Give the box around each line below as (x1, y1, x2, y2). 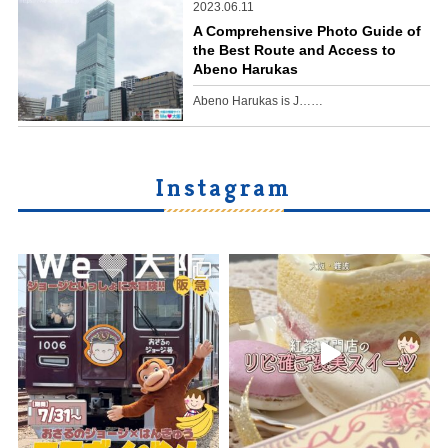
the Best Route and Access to (192, 42, 396, 59)
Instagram (156, 171, 292, 203)
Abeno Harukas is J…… (192, 94, 323, 109)
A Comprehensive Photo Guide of (192, 23, 421, 40)
